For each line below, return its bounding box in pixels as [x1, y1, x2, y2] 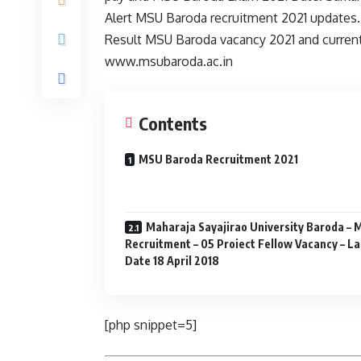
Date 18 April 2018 [125, 254, 219, 268]
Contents [139, 112, 207, 135]
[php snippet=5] [105, 317, 197, 333]
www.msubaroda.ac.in [105, 53, 233, 69]
